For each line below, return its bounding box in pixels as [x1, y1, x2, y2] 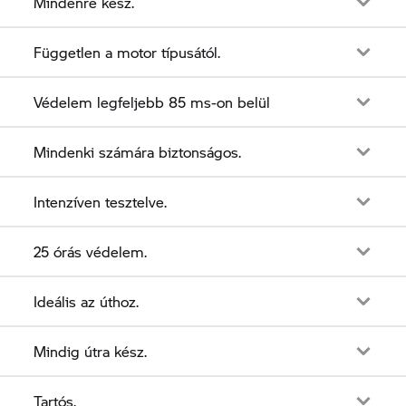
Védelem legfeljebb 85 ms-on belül [34, 91, 271, 112]
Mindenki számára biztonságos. [34, 140, 242, 162]
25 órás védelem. [34, 240, 148, 262]
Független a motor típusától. [34, 41, 221, 63]
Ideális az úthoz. [34, 290, 140, 312]
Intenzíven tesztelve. [34, 190, 168, 212]
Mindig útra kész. [34, 340, 148, 362]
